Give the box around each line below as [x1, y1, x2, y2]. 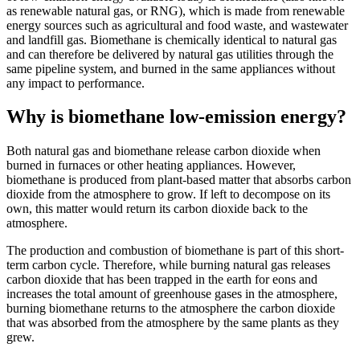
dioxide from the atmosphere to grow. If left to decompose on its [6, 187, 330, 202]
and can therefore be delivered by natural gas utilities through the [6, 47, 333, 61]
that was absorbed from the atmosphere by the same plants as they [6, 316, 339, 330]
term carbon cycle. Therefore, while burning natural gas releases [6, 258, 330, 272]
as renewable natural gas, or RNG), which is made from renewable [6, 3, 345, 18]
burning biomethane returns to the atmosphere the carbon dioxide [6, 301, 335, 316]
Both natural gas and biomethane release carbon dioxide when [6, 144, 321, 158]
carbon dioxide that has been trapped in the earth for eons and [6, 272, 317, 287]
